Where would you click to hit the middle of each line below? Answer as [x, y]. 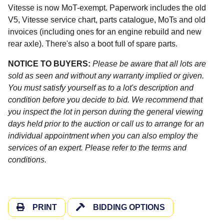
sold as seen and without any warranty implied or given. [106, 75]
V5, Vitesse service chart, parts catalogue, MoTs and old [107, 19]
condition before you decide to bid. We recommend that [105, 99]
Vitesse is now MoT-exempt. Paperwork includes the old [107, 7]
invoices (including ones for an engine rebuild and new [105, 31]
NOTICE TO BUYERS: [49, 63]
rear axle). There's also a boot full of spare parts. [95, 43]
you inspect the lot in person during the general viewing [105, 111]
